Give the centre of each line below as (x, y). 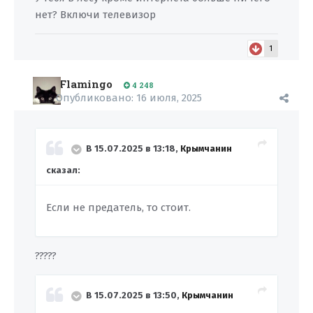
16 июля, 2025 (169, 98)
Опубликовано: (96, 98)
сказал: (63, 170)
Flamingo (86, 84)
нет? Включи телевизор (95, 15)
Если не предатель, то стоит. (120, 208)
